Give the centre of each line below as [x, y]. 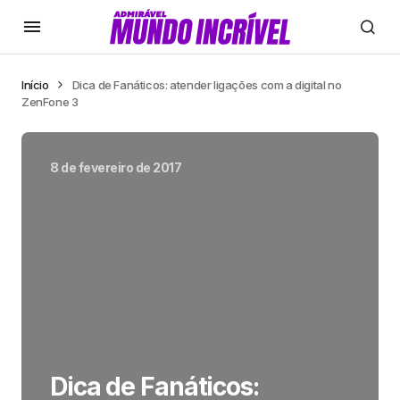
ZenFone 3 [50, 102]
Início [35, 85]
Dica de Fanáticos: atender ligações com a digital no [207, 85]
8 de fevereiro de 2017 [116, 167]
